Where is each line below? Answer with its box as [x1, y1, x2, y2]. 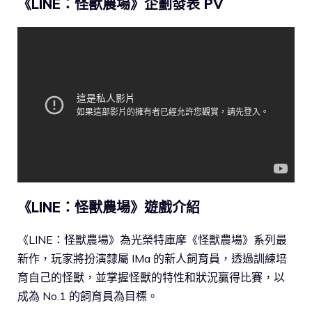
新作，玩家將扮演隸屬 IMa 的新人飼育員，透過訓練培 [17, 251, 287, 266]
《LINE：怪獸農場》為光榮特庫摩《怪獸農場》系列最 [17, 233, 287, 247]
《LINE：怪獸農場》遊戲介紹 [17, 198, 200, 217]
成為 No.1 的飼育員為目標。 [17, 289, 158, 304]
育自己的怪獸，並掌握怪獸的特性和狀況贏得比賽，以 [17, 270, 285, 285]
